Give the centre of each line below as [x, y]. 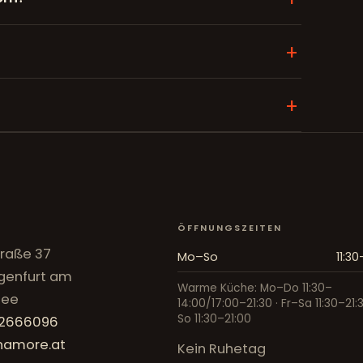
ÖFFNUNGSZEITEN [230, 228]
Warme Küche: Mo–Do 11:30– [255, 288]
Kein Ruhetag [222, 349]
